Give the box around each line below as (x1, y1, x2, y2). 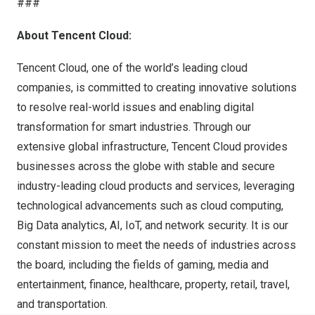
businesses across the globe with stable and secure (17, 160, 275, 174)
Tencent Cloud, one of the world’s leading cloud (17, 61, 247, 75)
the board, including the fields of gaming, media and (17, 258, 269, 272)
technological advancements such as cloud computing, (17, 199, 283, 213)
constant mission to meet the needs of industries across (17, 238, 296, 252)
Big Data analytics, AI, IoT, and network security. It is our (17, 219, 288, 233)
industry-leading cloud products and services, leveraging (17, 179, 295, 193)
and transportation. (17, 297, 108, 311)
